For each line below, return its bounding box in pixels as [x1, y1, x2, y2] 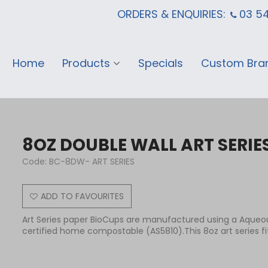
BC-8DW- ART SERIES [49, 156, 135, 167]
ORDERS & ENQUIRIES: [117, 7, 226, 22]
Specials [138, 55, 183, 71]
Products [62, 55, 110, 71]
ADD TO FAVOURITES [41, 190, 124, 202]
